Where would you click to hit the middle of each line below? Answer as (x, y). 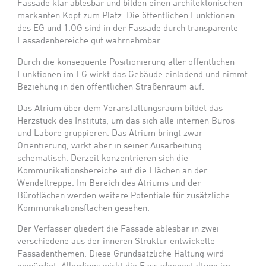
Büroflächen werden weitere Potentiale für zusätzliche (124, 196)
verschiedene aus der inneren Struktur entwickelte (116, 242)
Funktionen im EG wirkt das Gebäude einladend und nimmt (133, 75)
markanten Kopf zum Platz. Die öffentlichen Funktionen (126, 16)
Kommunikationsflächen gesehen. (84, 208)
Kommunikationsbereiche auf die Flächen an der (113, 171)
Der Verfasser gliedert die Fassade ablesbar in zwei (118, 229)
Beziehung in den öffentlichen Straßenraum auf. (111, 87)
